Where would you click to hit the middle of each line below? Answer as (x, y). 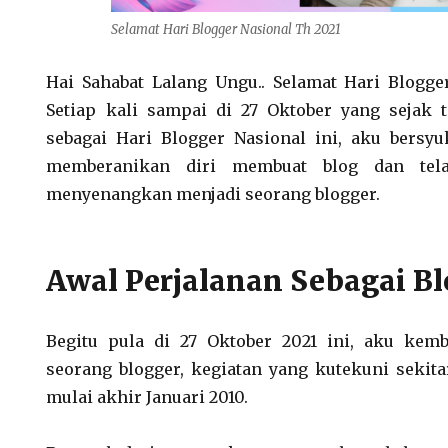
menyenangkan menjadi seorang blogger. (213, 194)
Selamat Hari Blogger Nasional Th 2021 (225, 30)
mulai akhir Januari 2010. (147, 397)
